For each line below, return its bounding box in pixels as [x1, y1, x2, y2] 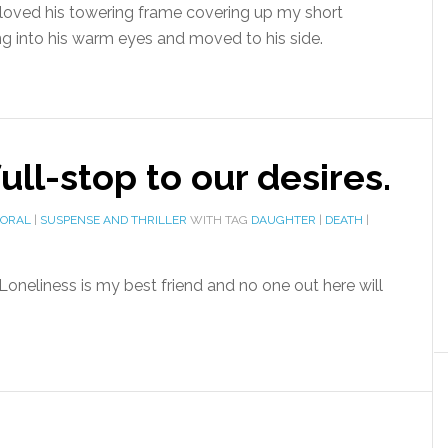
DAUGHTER [251, 213, 316, 227]
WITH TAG [187, 213, 251, 227]
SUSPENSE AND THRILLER [40, 213, 187, 227]
